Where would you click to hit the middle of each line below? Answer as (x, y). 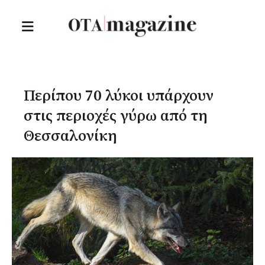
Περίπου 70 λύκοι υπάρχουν (119, 96)
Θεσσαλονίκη (70, 137)
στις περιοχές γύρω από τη (116, 117)
